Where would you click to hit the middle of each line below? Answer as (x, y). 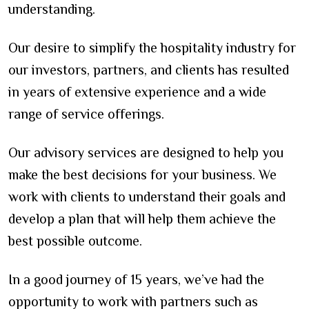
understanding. (52, 9)
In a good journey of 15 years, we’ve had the (136, 280)
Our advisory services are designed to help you (146, 153)
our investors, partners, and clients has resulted (149, 70)
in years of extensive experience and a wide (137, 92)
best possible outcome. (75, 241)
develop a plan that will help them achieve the (142, 219)
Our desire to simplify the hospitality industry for (152, 48)
